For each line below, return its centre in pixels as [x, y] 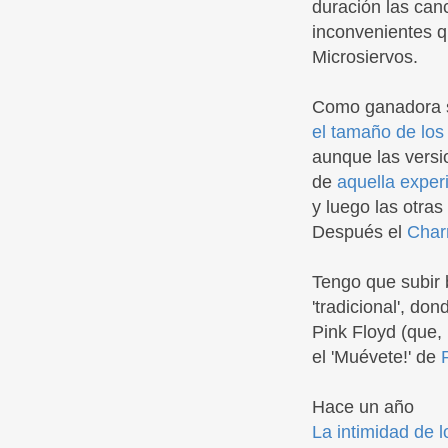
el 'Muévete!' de [376, 357]
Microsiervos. [365, 57]
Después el [359, 232]
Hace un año [363, 407]
